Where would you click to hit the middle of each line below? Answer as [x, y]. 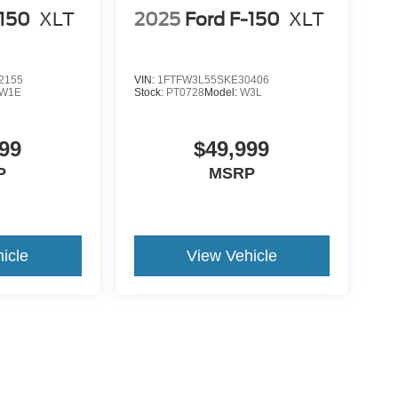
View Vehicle [231, 256]
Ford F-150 [232, 19]
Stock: [150, 93]
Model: [222, 93]
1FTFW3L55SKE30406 [213, 80]
